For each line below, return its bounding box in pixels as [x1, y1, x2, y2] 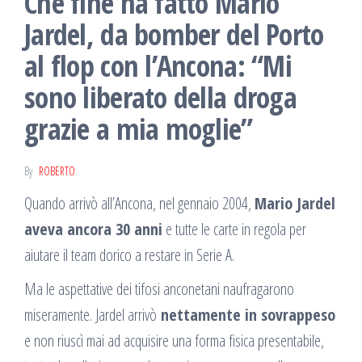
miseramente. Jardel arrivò [24, 303, 157, 326]
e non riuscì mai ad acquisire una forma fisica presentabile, [24, 329, 324, 351]
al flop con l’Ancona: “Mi [24, 45, 292, 86]
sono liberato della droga [24, 77, 297, 117]
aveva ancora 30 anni [24, 217, 162, 240]
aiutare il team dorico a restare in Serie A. [24, 243, 234, 266]
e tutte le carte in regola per [162, 217, 306, 240]
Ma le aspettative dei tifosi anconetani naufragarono [24, 277, 294, 300]
